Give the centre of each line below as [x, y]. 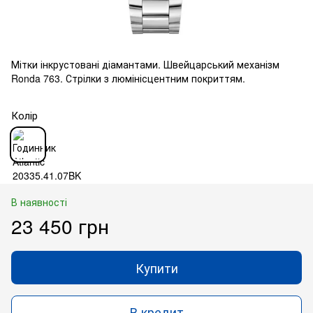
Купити [156, 267]
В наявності [39, 202]
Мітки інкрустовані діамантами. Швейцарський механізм [145, 64]
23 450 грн [60, 225]
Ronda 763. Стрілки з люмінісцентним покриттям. [128, 78]
